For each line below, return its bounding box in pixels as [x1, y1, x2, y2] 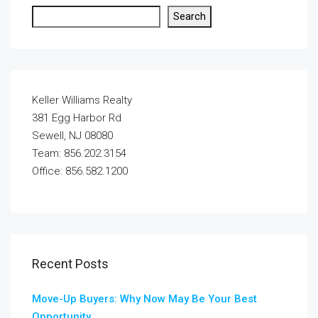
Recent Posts [32, 256, 109, 272]
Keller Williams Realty [32, 94, 132, 107]
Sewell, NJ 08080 [32, 129, 113, 143]
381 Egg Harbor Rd [32, 111, 121, 125]
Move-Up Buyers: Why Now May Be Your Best [32, 292, 257, 306]
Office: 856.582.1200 [32, 165, 128, 178]
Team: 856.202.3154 [32, 147, 126, 160]
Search [173, 10, 206, 23]
